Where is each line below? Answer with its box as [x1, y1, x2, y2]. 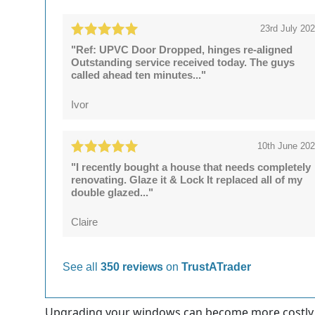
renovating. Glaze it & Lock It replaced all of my [71, 173, 303, 186]
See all [63, 260, 101, 273]
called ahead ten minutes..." [71, 69, 207, 82]
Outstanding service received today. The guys [71, 56, 295, 69]
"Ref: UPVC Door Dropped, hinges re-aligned [71, 44, 293, 56]
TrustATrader [181, 260, 251, 273]
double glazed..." [71, 186, 154, 198]
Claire [71, 215, 98, 228]
